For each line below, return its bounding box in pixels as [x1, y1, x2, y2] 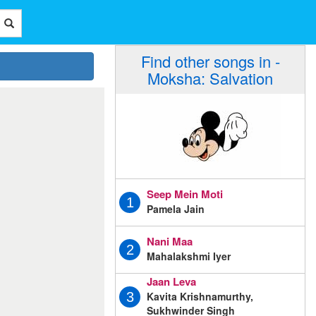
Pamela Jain [147, 201, 205, 216]
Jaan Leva [147, 273, 196, 289]
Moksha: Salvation [147, 67, 273, 89]
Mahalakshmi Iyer [147, 248, 231, 263]
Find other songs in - [140, 50, 280, 72]
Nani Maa [147, 233, 193, 249]
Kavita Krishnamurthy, [147, 288, 253, 303]
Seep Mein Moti [147, 186, 223, 202]
